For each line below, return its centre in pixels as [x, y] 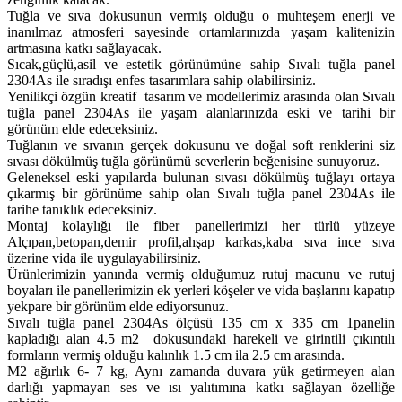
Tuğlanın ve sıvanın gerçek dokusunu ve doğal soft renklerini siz [201, 144]
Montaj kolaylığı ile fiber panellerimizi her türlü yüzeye [201, 225]
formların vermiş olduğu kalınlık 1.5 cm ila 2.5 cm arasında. [176, 354]
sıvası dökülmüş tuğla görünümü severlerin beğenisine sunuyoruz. [193, 161]
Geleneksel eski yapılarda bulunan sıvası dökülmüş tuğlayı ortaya [201, 177]
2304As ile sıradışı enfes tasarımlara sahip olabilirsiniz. [162, 80]
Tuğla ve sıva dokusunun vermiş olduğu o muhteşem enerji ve [201, 15]
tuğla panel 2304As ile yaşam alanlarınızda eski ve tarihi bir [201, 112]
